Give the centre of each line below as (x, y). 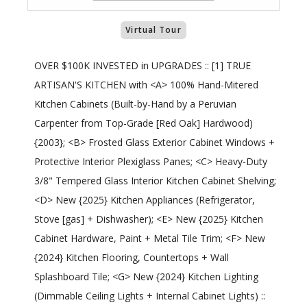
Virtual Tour (153, 30)
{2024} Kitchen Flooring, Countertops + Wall (132, 258)
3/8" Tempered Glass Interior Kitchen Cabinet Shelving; (155, 181)
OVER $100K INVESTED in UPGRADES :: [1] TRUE (143, 66)
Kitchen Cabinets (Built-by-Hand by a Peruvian (135, 104)
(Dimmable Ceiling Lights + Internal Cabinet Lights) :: (150, 296)
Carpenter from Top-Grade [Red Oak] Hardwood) (144, 123)
